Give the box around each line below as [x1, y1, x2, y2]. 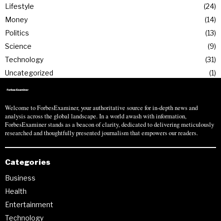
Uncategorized [5, 68, 53, 77]
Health [5, 186, 27, 195]
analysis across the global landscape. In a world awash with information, [5, 111, 186, 120]
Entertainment [5, 200, 53, 209]
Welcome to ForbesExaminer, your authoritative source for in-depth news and [5, 103, 198, 112]
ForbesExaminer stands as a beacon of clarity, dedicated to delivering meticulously [5, 120, 214, 129]
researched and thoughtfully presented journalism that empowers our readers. [5, 128, 198, 137]
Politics [5, 28, 29, 37]
